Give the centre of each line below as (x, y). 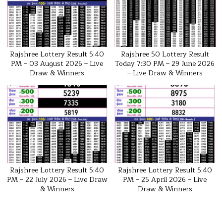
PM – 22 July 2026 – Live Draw (57, 179)
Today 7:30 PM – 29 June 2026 (165, 64)
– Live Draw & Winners (165, 73)
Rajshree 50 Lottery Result (165, 55)
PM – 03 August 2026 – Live (57, 64)
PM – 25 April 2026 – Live (165, 179)
